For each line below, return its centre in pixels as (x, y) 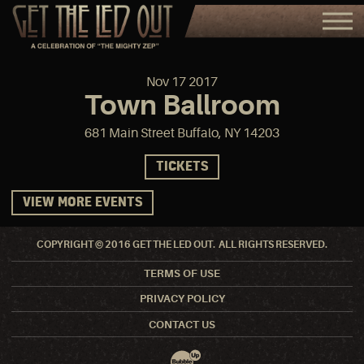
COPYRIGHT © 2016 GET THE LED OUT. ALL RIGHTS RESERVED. (182, 244)
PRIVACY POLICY (182, 299)
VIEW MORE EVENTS (82, 203)
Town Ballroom (182, 105)
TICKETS (182, 167)
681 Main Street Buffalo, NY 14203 (182, 133)
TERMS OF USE (182, 274)
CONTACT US (182, 324)
